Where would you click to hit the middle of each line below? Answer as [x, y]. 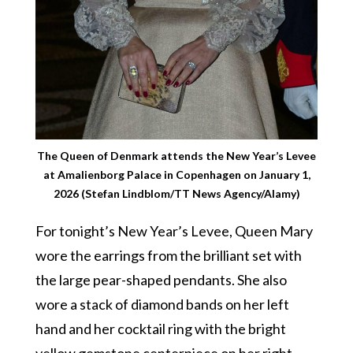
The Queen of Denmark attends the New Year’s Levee [176, 155]
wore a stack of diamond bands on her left [162, 304]
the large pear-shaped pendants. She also [161, 279]
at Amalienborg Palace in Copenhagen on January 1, [176, 174]
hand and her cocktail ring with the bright [160, 328]
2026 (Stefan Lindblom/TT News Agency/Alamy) [176, 193]
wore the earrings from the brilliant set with [168, 255]
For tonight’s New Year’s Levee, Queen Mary [174, 230]
